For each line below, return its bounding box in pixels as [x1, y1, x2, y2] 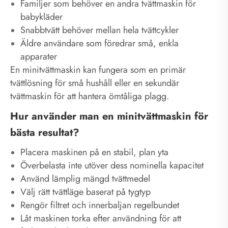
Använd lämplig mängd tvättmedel [20, 172, 150, 185]
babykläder [20, 10, 63, 23]
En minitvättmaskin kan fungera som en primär [10, 63, 186, 76]
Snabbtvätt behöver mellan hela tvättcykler [20, 23, 179, 37]
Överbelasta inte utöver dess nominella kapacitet [20, 158, 204, 172]
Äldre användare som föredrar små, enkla [20, 36, 179, 50]
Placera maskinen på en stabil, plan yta [20, 145, 168, 159]
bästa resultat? [10, 125, 79, 140]
